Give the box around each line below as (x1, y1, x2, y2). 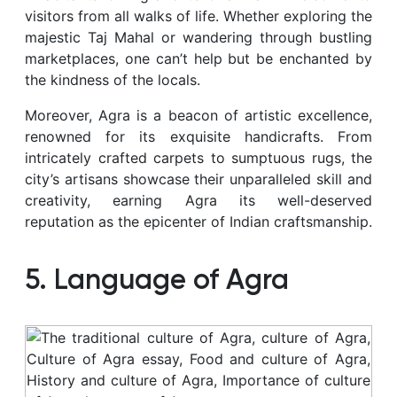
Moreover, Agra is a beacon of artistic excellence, (25, 105, 372, 124)
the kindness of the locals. (25, 70, 200, 89)
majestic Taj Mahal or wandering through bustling (25, 27, 372, 46)
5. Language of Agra (25, 266, 289, 295)
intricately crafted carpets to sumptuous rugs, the (25, 148, 372, 167)
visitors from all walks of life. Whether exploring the (25, 6, 372, 25)
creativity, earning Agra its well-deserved (25, 191, 372, 209)
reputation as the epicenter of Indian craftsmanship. (25, 212, 372, 230)
